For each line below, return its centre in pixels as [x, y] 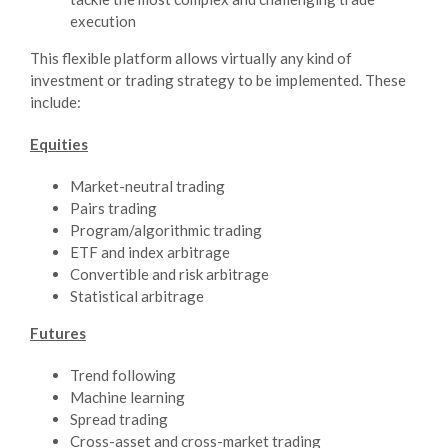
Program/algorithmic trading [166, 229]
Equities [59, 143]
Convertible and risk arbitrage [169, 273]
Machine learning [127, 396]
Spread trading [119, 418]
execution [103, 20]
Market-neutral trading [147, 185]
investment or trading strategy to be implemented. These [218, 79]
